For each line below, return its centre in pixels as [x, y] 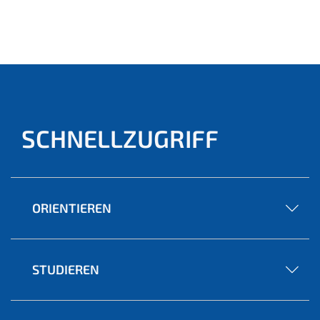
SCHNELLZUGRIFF [120, 138]
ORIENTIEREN [72, 207]
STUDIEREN [66, 269]
